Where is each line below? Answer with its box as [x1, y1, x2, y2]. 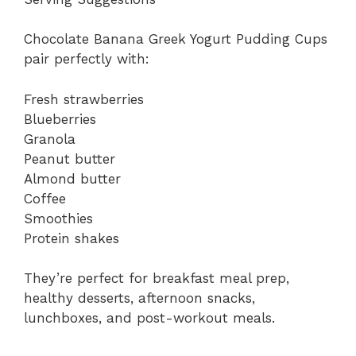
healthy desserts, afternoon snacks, [24, 290, 255, 307]
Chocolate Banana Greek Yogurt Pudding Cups [24, 31, 327, 48]
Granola [24, 130, 75, 147]
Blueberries [24, 110, 96, 127]
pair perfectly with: [24, 51, 149, 68]
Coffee [24, 190, 66, 207]
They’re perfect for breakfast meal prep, [24, 270, 289, 287]
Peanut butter [24, 150, 115, 167]
